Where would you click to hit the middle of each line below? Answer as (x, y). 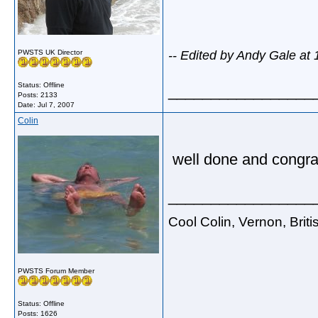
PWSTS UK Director (50, 52)
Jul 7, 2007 (56, 105)
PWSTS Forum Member (56, 271)
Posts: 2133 (38, 95)
